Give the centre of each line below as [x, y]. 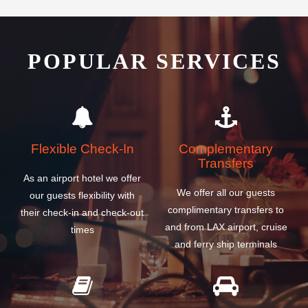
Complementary [226, 149]
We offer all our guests [226, 192]
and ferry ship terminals [226, 244]
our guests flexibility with [82, 195]
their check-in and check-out [82, 212]
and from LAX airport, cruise [226, 227]
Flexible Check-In [82, 149]
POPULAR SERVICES [154, 62]
